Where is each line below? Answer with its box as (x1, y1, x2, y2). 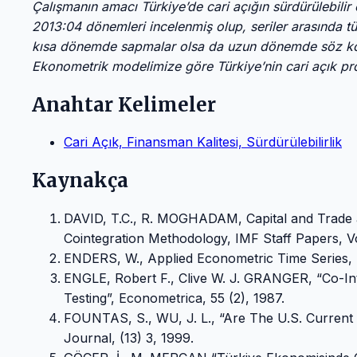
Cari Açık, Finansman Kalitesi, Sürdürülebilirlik (64, 134, 342, 151)
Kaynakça (32, 168, 128, 194)
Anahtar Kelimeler (32, 92, 216, 117)
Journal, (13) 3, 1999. (64, 330, 194, 347)
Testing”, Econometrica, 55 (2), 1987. (64, 290, 284, 307)
